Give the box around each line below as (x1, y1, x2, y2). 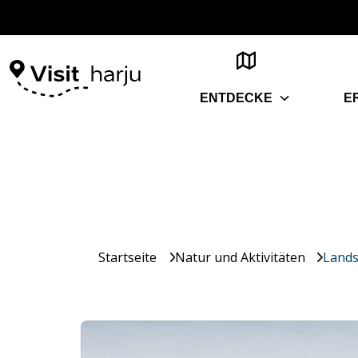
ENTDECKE (200, 91, 272, 105)
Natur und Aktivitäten (174, 249, 305, 266)
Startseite (98, 249, 157, 266)
